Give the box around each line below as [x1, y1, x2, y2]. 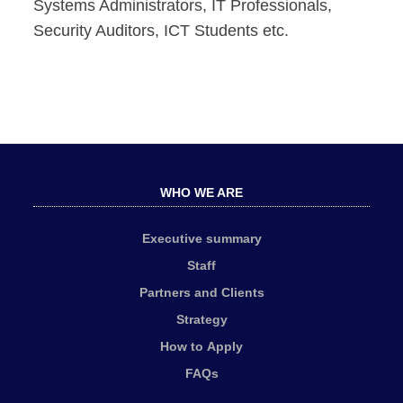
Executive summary [141, 231, 262, 246]
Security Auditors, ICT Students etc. [33, 22, 290, 40]
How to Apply [160, 339, 243, 354]
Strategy [175, 312, 228, 327]
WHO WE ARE [160, 185, 243, 200]
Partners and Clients [139, 285, 264, 300]
